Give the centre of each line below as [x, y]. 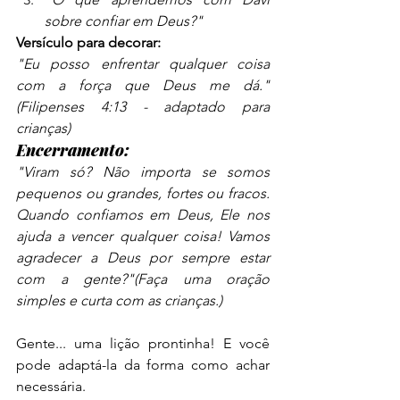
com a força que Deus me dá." [143, 86]
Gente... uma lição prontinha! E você [143, 344]
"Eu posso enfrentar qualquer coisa [143, 64]
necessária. [51, 387]
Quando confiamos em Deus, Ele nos [143, 215]
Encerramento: [73, 150]
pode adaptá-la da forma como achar [143, 365]
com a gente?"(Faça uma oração [143, 279]
